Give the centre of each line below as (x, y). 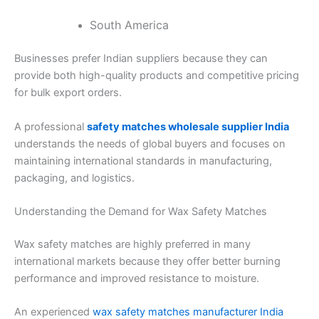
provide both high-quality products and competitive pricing (157, 76)
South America (129, 25)
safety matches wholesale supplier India (188, 126)
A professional (51, 126)
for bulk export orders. (68, 93)
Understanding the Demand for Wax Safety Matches (141, 212)
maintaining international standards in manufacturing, (143, 161)
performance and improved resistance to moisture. (137, 278)
